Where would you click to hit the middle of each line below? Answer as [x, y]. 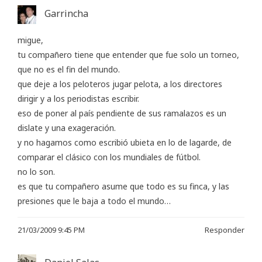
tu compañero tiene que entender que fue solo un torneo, [128, 54]
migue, [30, 40]
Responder [225, 230]
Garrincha [66, 13]
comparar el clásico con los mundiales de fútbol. [109, 157]
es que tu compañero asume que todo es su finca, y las [123, 186]
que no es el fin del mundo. [69, 69]
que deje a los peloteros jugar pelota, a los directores [120, 84]
